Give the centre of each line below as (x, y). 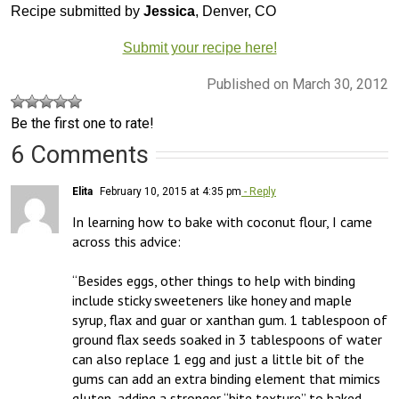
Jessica (169, 11)
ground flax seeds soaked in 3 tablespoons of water (227, 339)
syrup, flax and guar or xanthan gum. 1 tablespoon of (230, 320)
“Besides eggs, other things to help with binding (214, 281)
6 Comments (80, 155)
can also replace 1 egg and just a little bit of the (218, 359)
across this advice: (126, 241)
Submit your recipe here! (199, 48)
